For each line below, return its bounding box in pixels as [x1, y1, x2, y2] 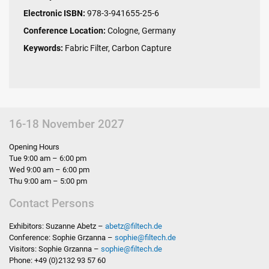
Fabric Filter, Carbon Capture [63, 43, 171, 54]
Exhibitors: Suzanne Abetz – [9, 222, 105, 231]
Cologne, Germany [106, 26, 176, 37]
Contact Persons [9, 196, 94, 211]
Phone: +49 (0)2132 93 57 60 [9, 256, 106, 265]
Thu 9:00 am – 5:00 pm [9, 177, 87, 186]
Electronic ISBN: [23, 8, 85, 19]
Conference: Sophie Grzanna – [9, 233, 115, 243]
